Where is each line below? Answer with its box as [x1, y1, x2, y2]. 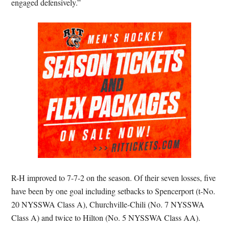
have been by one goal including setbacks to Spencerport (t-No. [11, 186, 216, 196]
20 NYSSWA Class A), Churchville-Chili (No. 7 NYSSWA [11, 199, 205, 210]
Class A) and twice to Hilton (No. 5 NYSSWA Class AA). [11, 212, 201, 223]
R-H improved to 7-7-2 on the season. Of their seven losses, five [11, 172, 216, 183]
